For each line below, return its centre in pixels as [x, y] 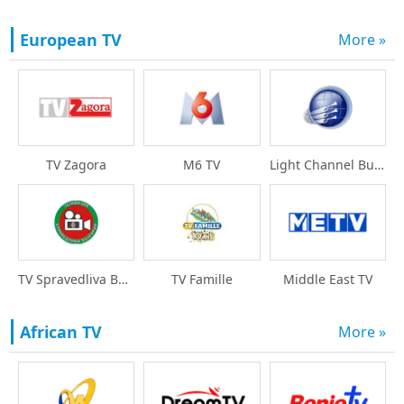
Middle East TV [327, 280]
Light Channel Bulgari [379, 165]
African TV [61, 332]
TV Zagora [77, 165]
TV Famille [202, 280]
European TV [71, 39]
